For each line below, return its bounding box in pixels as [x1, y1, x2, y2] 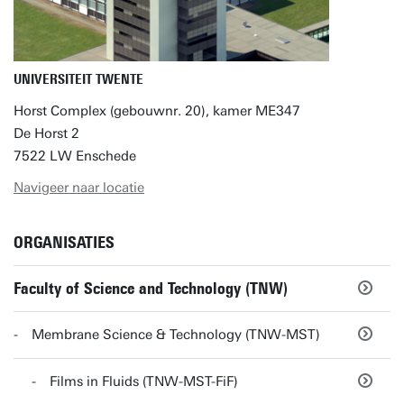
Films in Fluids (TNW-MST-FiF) [50, 373, 238, 390]
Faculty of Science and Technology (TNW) [14, 278, 288, 298]
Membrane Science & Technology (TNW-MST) [32, 326, 320, 343]
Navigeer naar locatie [14, 179, 144, 196]
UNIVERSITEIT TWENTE [14, 71, 143, 87]
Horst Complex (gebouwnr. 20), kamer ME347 [14, 103, 300, 119]
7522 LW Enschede [14, 148, 136, 164]
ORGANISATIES [14, 233, 115, 252]
